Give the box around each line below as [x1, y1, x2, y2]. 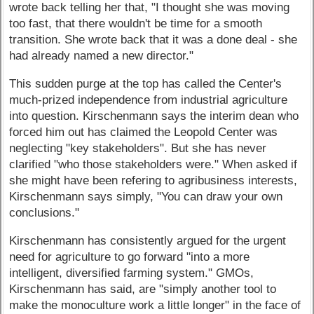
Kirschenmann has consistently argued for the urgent [9, 233, 287, 247]
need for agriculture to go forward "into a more [9, 250, 250, 264]
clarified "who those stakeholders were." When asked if [9, 157, 298, 171]
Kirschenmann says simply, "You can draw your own [9, 189, 283, 203]
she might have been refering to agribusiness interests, [9, 173, 298, 187]
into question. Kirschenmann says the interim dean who [9, 109, 299, 123]
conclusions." [9, 205, 80, 219]
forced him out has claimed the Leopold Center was [9, 125, 278, 139]
